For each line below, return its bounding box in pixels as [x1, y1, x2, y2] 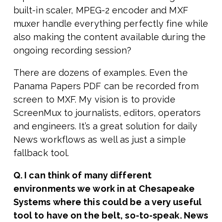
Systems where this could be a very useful [13, 197, 202, 208]
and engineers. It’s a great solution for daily [13, 121, 198, 132]
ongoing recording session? [13, 45, 132, 56]
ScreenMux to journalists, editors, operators [13, 108, 201, 118]
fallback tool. [13, 148, 69, 159]
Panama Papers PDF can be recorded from [13, 81, 199, 92]
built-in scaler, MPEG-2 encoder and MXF [13, 5, 188, 16]
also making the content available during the [13, 32, 206, 43]
